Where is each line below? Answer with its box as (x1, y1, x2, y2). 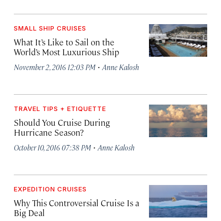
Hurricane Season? (14, 127, 84, 138)
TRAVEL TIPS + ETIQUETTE (14, 105, 106, 112)
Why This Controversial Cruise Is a (14, 197, 139, 208)
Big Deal (14, 207, 45, 218)
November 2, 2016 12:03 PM (14, 62, 96, 72)
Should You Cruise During (14, 117, 110, 128)
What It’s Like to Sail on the (14, 37, 114, 47)
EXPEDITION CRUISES (14, 185, 87, 193)
